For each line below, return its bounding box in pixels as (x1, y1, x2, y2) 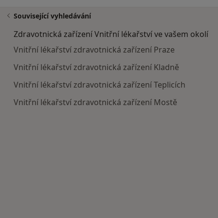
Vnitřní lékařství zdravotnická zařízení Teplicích (14, 79, 185, 91)
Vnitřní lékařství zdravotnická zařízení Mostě (14, 97, 177, 108)
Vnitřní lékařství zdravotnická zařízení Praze (14, 44, 175, 55)
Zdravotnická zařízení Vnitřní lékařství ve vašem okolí (14, 29, 208, 40)
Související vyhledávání (14, 11, 91, 21)
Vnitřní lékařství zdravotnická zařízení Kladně (14, 62, 179, 73)
